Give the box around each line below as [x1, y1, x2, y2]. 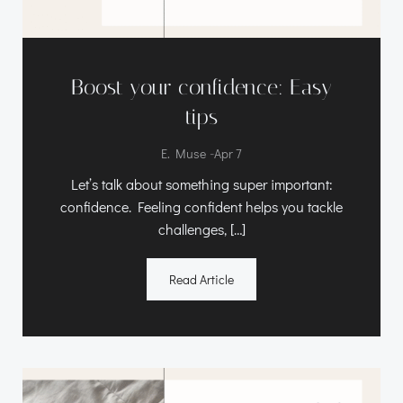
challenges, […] [157, 219, 246, 239]
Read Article [169, 271, 234, 289]
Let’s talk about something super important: [70, 175, 333, 194]
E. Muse [161, 145, 206, 163]
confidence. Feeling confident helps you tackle [60, 197, 343, 217]
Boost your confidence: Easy [71, 75, 332, 101]
